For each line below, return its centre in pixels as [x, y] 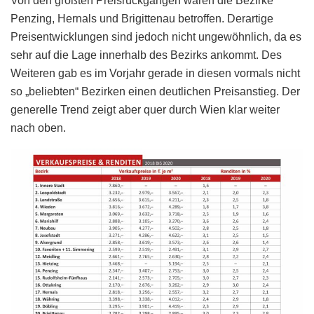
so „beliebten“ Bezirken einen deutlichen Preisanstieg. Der [155, 92]
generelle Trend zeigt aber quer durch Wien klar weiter [145, 110]
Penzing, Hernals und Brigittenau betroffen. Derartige [142, 19]
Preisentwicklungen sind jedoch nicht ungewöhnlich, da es [156, 37]
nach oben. [38, 128]
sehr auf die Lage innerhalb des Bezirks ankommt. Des [146, 55]
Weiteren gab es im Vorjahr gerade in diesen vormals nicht [155, 74]
